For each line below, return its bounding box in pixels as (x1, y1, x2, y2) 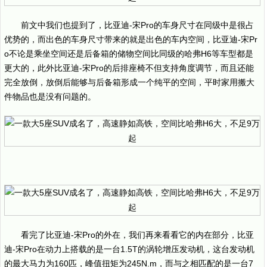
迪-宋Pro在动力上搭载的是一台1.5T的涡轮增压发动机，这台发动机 (4, 244, 254, 254)
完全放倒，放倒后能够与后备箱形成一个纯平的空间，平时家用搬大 (4, 77, 254, 87)
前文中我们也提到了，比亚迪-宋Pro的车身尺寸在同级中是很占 (21, 20, 254, 30)
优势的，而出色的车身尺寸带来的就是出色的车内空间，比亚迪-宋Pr (4, 35, 257, 44)
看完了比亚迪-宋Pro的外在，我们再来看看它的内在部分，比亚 (21, 230, 254, 240)
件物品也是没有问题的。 (4, 92, 96, 101)
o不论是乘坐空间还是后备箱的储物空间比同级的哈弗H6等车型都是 (4, 49, 253, 58)
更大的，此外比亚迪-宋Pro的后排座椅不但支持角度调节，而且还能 (4, 63, 254, 73)
